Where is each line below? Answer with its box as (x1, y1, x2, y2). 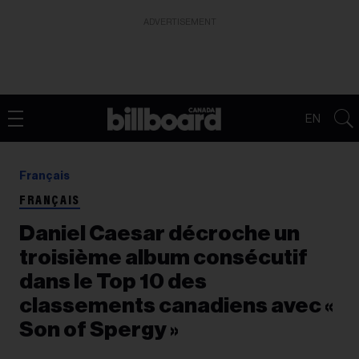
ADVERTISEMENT (143, 18, 216, 26)
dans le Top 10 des (19, 271, 207, 292)
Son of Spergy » (19, 319, 179, 341)
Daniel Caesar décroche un (19, 223, 300, 244)
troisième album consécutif (19, 247, 308, 268)
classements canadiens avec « (19, 295, 333, 317)
